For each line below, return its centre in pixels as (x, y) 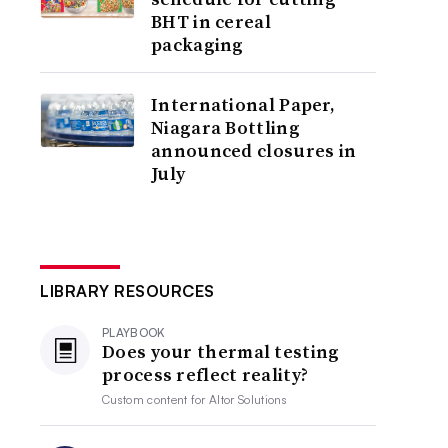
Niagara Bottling (225, 127)
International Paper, (243, 104)
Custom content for (156, 399)
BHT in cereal (211, 21)
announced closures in (254, 150)
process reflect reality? (205, 374)
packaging (197, 44)
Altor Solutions (248, 399)
